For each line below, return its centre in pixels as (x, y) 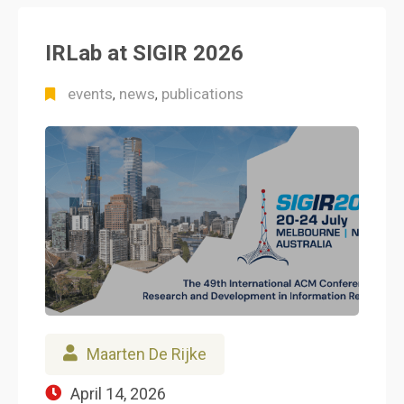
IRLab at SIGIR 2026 (144, 53)
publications (202, 94)
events (90, 94)
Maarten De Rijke (147, 354)
